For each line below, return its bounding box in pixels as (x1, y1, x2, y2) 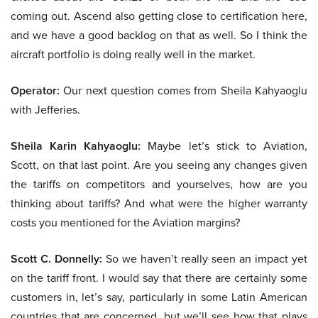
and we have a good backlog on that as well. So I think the (11, 27, 307, 44)
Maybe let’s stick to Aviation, (141, 138, 308, 155)
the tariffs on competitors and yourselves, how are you (11, 176, 307, 193)
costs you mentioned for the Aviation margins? (11, 214, 240, 231)
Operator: (11, 82, 60, 99)
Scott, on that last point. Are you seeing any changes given (11, 157, 307, 174)
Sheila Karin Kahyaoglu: (11, 138, 141, 155)
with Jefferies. (11, 102, 80, 119)
